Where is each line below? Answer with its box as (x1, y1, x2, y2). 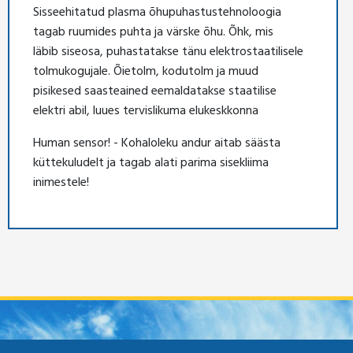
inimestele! (33, 172, 89, 191)
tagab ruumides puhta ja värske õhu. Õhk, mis (33, 21, 273, 41)
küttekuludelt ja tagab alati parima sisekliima (33, 152, 269, 172)
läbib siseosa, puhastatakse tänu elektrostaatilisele (33, 41, 303, 61)
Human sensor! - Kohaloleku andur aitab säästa (33, 132, 281, 152)
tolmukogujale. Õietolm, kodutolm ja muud (33, 61, 258, 80)
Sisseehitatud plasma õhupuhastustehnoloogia (33, 2, 281, 21)
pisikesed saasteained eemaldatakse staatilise (33, 80, 277, 100)
